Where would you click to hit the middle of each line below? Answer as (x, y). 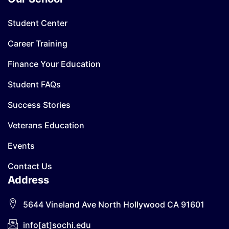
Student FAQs (34, 84)
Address (28, 180)
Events (21, 145)
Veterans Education (46, 125)
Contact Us (30, 166)
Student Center (38, 23)
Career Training (38, 43)
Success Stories (39, 105)
